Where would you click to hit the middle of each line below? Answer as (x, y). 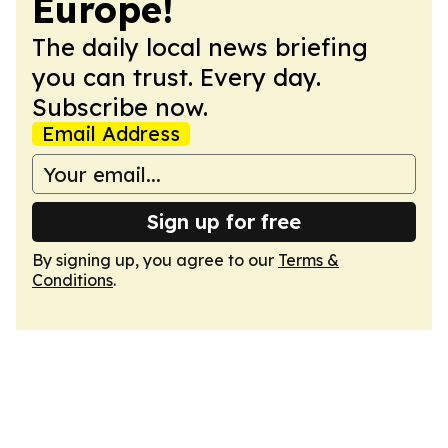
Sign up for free (224, 221)
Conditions (72, 280)
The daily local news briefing (200, 47)
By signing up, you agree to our (155, 260)
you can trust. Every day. (176, 77)
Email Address (111, 133)
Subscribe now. (120, 107)
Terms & (308, 260)
